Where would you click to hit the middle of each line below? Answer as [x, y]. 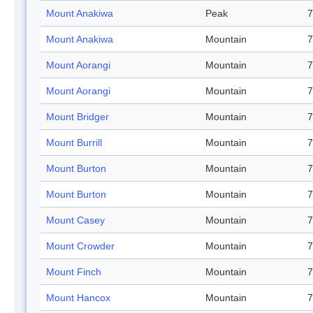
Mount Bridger [78, 117]
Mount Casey [75, 220]
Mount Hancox [78, 298]
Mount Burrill [74, 143]
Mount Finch [74, 272]
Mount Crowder [80, 246]
